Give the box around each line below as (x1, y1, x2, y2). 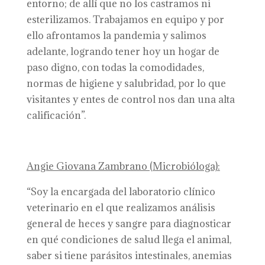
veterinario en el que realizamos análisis (26, 201, 215, 214)
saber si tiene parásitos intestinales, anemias (26, 249, 232, 262)
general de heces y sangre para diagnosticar (26, 217, 231, 230)
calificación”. (26, 109, 86, 122)
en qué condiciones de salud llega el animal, (26, 233, 231, 246)
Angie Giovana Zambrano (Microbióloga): (26, 160, 220, 173)
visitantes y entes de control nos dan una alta (26, 93, 235, 106)
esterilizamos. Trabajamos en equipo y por (26, 13, 224, 26)
